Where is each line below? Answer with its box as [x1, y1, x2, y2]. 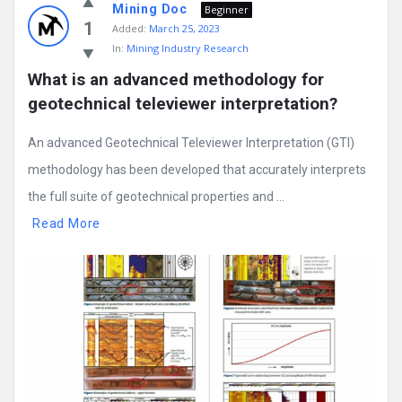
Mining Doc [112, 2, 188, 17]
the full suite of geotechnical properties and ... [28, 189, 284, 205]
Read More [32, 216, 101, 232]
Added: [112, 22, 146, 36]
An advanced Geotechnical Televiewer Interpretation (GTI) [28, 135, 354, 151]
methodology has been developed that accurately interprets [28, 162, 366, 178]
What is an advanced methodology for [28, 69, 324, 91]
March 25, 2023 [149, 22, 220, 36]
